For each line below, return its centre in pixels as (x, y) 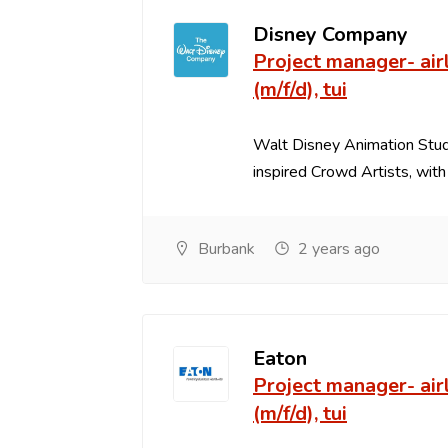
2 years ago (337, 249)
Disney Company (330, 34)
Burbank (224, 249)
